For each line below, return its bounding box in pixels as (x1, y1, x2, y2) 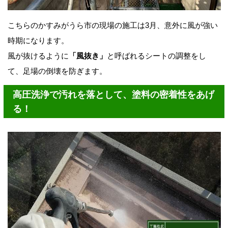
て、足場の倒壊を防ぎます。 (7, 67, 107, 76)
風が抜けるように (7, 51, 69, 61)
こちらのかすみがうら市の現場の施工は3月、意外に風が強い (7, 21, 218, 30)
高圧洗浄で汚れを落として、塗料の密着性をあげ (13, 89, 214, 100)
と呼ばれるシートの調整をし (106, 51, 206, 61)
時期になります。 (7, 36, 69, 45)
